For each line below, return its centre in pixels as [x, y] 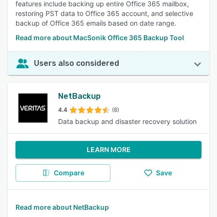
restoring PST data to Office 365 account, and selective [104, 13]
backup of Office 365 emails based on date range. [96, 23]
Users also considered [77, 63]
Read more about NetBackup [62, 207]
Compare [69, 173]
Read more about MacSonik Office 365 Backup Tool [100, 38]
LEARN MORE [108, 149]
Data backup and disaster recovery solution [127, 121]
